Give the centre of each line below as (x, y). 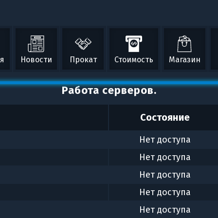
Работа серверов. (109, 90)
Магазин (184, 60)
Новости (36, 60)
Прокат (83, 60)
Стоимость (134, 60)
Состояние (165, 117)
